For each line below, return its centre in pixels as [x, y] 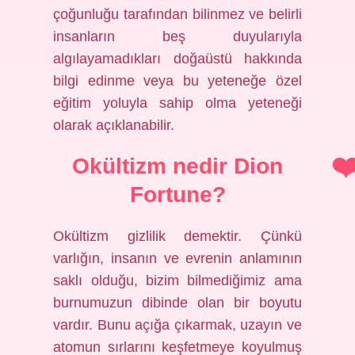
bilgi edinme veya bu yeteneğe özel [177, 81]
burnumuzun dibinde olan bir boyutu [177, 303]
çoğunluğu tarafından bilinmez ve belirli [177, 14]
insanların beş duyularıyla [177, 36]
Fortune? [177, 195]
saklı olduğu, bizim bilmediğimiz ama [177, 281]
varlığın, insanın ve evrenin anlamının [177, 258]
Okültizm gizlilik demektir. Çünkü [177, 236]
